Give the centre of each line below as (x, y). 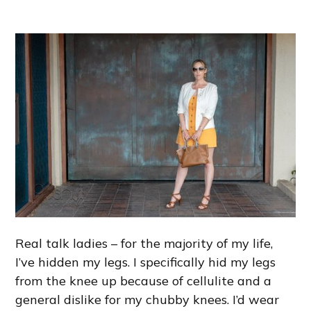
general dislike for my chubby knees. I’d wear (148, 299)
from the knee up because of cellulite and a (144, 280)
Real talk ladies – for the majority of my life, (144, 243)
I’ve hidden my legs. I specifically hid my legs (146, 262)
